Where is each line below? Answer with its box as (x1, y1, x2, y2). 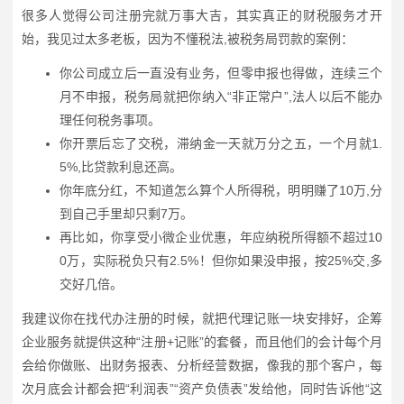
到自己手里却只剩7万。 (60, 206, 193, 221)
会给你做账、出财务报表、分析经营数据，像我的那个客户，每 (22, 357, 382, 372)
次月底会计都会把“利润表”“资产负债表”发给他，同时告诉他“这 (22, 381, 382, 396)
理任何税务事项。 (60, 112, 161, 127)
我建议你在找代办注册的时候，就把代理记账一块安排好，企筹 (22, 310, 382, 326)
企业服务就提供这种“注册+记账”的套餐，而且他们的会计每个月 (22, 334, 382, 349)
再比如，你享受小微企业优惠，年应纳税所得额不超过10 (60, 229, 382, 244)
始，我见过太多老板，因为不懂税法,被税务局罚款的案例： (22, 31, 353, 46)
